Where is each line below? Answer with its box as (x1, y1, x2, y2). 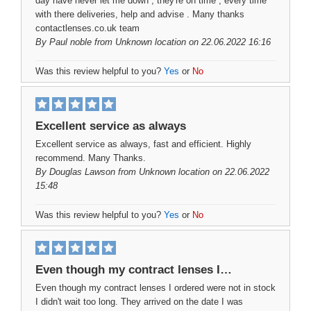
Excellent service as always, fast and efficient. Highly (35, 139, 251, 149)
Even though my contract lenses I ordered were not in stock (35, 283, 276, 293)
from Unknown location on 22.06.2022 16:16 (92, 37, 271, 47)
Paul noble (49, 37, 92, 47)
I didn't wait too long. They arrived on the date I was (35, 296, 243, 307)
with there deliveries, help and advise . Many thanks (35, 9, 244, 19)
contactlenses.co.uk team (35, 23, 140, 33)
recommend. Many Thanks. (35, 153, 146, 163)
